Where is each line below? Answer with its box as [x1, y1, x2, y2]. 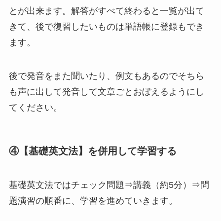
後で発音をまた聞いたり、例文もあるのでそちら [8, 71, 204, 81]
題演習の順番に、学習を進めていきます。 [8, 196, 178, 206]
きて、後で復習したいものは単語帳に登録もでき [8, 21, 204, 32]
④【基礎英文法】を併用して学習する [8, 145, 177, 156]
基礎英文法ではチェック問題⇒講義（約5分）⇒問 [8, 180, 209, 190]
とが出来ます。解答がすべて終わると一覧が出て [8, 5, 204, 16]
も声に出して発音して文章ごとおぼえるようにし [8, 86, 204, 97]
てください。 [8, 102, 62, 112]
